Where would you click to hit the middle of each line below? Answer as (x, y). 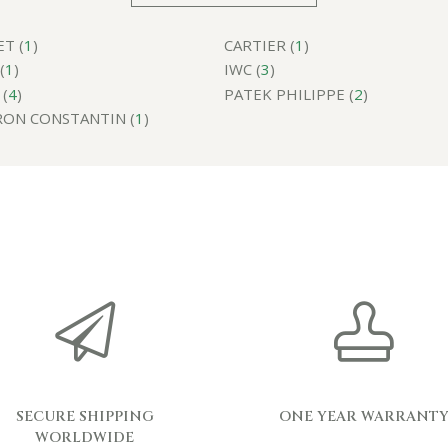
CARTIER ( (259, 44)
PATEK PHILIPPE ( (289, 93)
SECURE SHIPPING (84, 416)
